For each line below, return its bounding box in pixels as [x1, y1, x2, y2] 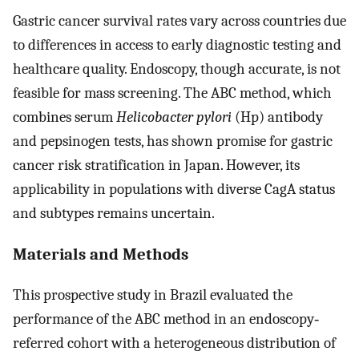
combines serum [13, 107, 116, 126]
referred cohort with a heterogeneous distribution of [13, 334, 336, 353]
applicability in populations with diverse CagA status [13, 179, 335, 198]
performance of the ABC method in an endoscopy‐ [13, 310, 319, 329]
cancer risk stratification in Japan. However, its [13, 155, 300, 174]
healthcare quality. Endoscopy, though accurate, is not [13, 59, 341, 78]
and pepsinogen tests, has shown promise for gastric [13, 131, 333, 150]
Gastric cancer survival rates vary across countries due [13, 11, 346, 30]
